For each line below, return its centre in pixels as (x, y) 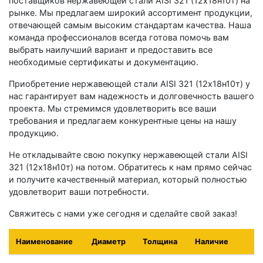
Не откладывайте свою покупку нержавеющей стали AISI (128, 154)
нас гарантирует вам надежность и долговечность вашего (131, 96)
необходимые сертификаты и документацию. (104, 62)
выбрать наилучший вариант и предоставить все (111, 49)
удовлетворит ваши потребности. (79, 191)
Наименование (44, 241)
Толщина (160, 241)
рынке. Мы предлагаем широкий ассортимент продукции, (131, 12)
